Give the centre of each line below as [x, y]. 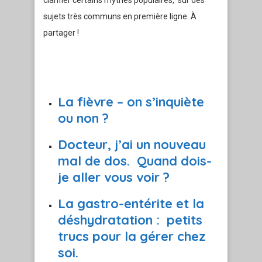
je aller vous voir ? [114, 177]
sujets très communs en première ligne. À [120, 17]
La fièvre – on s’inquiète [131, 102]
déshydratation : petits [130, 220]
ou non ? [83, 118]
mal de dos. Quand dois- [135, 161]
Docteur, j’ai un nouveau [132, 145]
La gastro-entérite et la [131, 204]
